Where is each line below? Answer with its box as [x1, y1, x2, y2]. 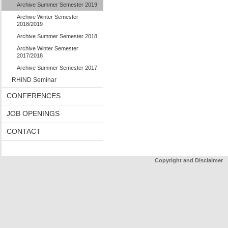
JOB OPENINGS [6, 109, 60, 118]
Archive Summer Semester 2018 [16, 33, 97, 39]
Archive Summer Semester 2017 [16, 65, 97, 71]
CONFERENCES [6, 92, 61, 100]
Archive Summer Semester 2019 [16, 2, 97, 8]
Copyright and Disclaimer [154, 157, 223, 163]
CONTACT [6, 127, 41, 135]
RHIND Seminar [11, 76, 56, 83]
